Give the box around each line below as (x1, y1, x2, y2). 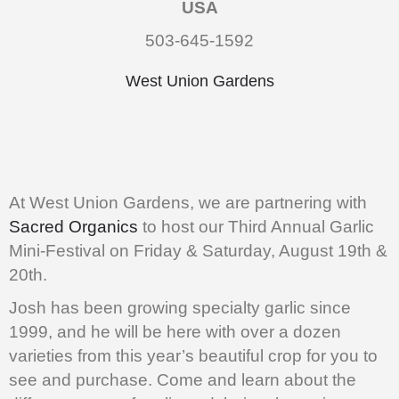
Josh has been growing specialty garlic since (9, 298, 351, 318)
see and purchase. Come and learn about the (9, 370, 356, 390)
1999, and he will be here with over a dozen (9, 322, 341, 342)
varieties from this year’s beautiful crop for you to (9, 346, 378, 366)
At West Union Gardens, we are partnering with (9, 193, 367, 213)
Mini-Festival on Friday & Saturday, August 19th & (9, 241, 387, 261)
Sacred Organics (9, 217, 138, 237)
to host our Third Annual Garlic (138, 217, 374, 237)
